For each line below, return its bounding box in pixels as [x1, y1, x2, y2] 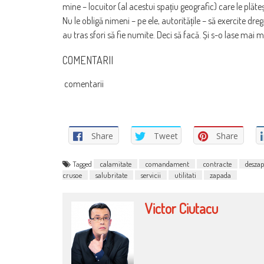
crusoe [62, 170, 82, 180]
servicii [141, 170, 161, 180]
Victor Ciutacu [144, 199, 218, 217]
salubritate [95, 170, 127, 180]
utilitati [174, 170, 196, 180]
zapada [210, 170, 231, 180]
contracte [203, 159, 232, 169]
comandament [145, 159, 189, 169]
